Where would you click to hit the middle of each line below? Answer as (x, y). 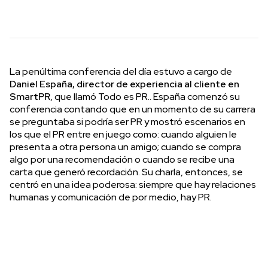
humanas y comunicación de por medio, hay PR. (111, 197)
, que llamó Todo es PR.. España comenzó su (145, 96)
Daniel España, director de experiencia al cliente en (124, 84)
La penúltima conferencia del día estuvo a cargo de (121, 71)
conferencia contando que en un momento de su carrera (133, 109)
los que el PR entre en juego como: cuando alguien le (123, 134)
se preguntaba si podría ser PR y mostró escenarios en (127, 121)
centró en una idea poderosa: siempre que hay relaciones (133, 184)
